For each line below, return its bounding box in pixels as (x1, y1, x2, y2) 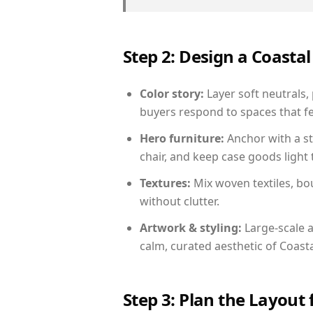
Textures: (140, 175, 191, 191)
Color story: (140, 86, 204, 101)
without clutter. (140, 194, 219, 209)
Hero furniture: (140, 131, 224, 146)
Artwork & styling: (140, 220, 242, 235)
